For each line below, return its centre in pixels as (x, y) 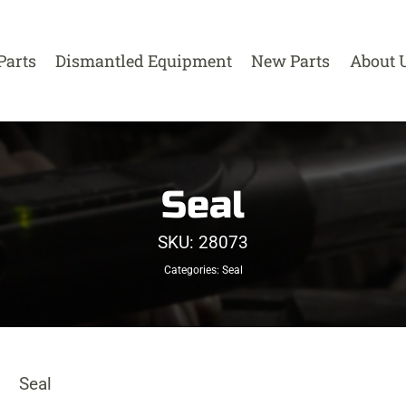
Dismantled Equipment (144, 60)
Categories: (193, 271)
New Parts (291, 60)
